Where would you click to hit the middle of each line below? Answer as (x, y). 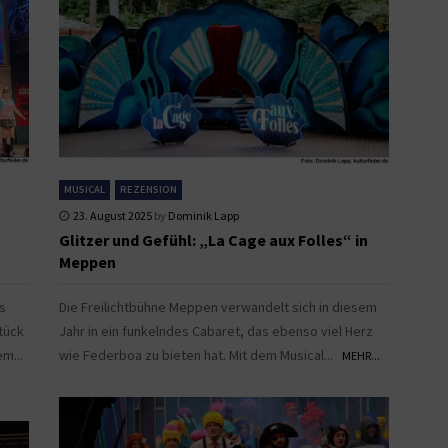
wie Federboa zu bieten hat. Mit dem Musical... (200, 354)
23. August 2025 (112, 215)
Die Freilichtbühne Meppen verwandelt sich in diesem (218, 306)
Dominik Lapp (203, 215)
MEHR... (361, 355)
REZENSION (148, 189)
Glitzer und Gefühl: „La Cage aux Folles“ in (213, 239)
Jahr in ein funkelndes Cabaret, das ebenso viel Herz (216, 330)
